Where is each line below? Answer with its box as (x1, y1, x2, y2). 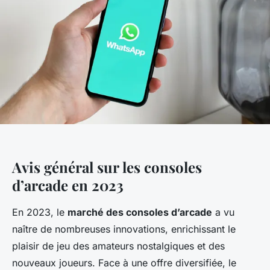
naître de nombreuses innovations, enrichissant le (12, 223, 236, 236)
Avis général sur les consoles (12, 157, 202, 177)
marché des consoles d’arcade (67, 206, 212, 219)
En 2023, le (12, 206, 67, 219)
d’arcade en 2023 (12, 175, 124, 195)
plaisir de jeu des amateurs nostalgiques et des (12, 240, 225, 253)
